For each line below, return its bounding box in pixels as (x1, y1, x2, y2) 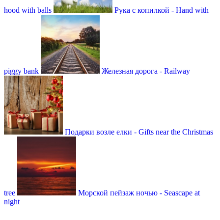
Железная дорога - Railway (102, 66, 190, 75)
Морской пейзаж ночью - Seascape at (78, 188, 200, 197)
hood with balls (4, 5, 52, 14)
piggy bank (4, 66, 39, 75)
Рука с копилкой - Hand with (114, 5, 209, 14)
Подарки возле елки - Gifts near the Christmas (65, 127, 213, 136)
